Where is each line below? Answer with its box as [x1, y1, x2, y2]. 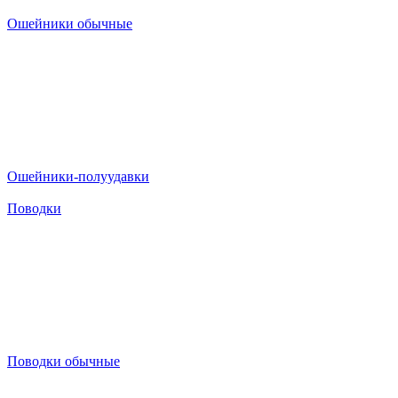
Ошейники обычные [7, 16, 132, 31]
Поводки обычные [7, 354, 120, 369]
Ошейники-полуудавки [7, 169, 149, 184]
